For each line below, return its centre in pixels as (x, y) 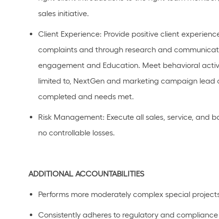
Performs (54, 194)
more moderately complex (117, 194)
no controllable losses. (77, 133)
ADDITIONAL (51, 174)
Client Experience (69, 34)
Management (78, 117)
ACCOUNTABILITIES (110, 174)
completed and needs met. (86, 97)
